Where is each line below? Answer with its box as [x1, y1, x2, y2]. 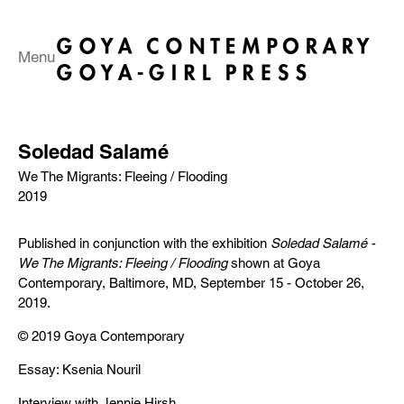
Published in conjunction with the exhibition [18, 235, 271, 251]
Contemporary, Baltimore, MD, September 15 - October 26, [18, 275, 364, 290]
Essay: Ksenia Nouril [18, 362, 141, 377]
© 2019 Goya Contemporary [18, 328, 185, 344]
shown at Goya [227, 255, 320, 271]
